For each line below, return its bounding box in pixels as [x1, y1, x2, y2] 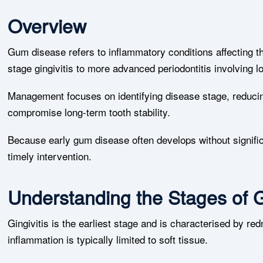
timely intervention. [8, 149, 92, 163]
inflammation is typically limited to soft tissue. [8, 232, 208, 247]
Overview [8, 12, 87, 39]
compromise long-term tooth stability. [8, 104, 171, 119]
